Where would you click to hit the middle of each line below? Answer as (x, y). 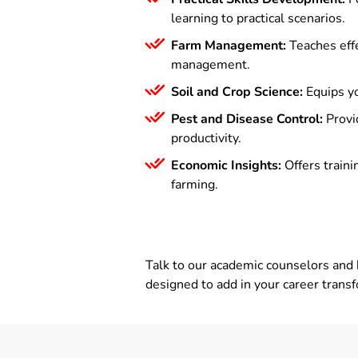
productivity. (206, 138)
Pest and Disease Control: (247, 119)
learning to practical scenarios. (258, 18)
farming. (195, 184)
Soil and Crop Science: (237, 91)
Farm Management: (229, 45)
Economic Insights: (226, 165)
